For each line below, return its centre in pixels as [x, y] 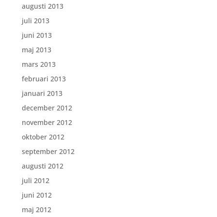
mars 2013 [39, 64]
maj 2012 [36, 209]
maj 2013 [36, 50]
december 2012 [47, 108]
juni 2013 [37, 35]
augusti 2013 [42, 6]
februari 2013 [44, 79]
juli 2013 [35, 21]
